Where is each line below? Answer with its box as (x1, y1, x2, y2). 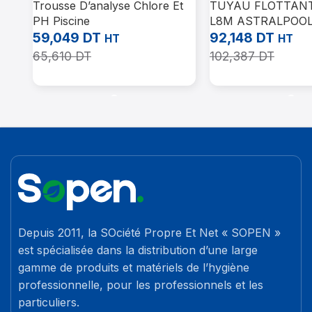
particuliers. (18, 295, 80, 309)
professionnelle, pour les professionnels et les (18, 277, 264, 292)
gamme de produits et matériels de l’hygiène (18, 260, 250, 274)
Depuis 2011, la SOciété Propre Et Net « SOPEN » (18, 225, 281, 240)
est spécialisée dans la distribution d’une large (18, 242, 258, 257)
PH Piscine (33, 14, 90, 28)
